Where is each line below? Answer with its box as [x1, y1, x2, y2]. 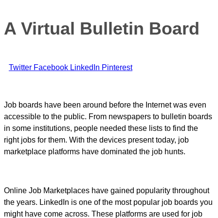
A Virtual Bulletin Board [4, 18, 200, 39]
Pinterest [102, 63, 132, 72]
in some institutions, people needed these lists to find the [4, 124, 198, 133]
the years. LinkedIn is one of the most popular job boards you [4, 198, 213, 207]
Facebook [34, 63, 68, 72]
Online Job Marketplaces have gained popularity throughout [4, 186, 209, 195]
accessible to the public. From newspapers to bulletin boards [4, 112, 212, 121]
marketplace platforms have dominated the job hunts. [4, 147, 185, 156]
